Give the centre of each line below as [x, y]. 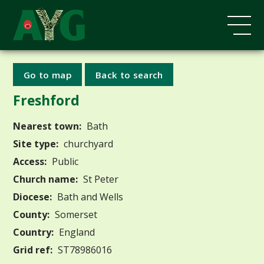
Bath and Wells [89, 197]
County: [32, 214]
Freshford [47, 100]
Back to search [129, 75]
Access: [30, 161]
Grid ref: [33, 250]
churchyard [88, 143]
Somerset [75, 214]
